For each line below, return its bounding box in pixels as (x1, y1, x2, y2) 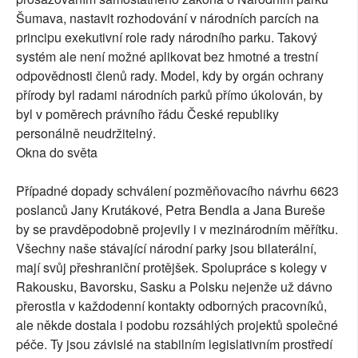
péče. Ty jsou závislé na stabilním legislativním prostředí (16, 334, 332, 353)
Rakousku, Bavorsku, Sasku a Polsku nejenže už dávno (16, 276, 332, 296)
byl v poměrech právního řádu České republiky (16, 104, 279, 123)
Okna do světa (16, 142, 97, 161)
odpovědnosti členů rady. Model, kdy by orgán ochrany (16, 66, 324, 85)
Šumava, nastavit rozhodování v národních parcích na (16, 8, 319, 27)
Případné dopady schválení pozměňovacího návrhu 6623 (16, 181, 339, 200)
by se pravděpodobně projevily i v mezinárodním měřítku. (16, 219, 338, 238)
